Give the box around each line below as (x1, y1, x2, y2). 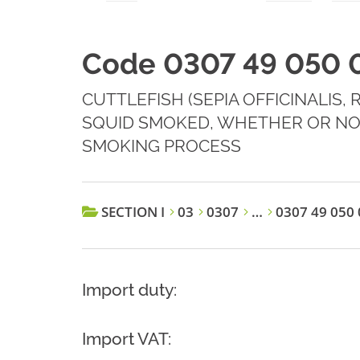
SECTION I (101, 202, 165, 222)
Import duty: (82, 280, 177, 301)
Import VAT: (82, 329, 171, 350)
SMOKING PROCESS (82, 136, 241, 157)
